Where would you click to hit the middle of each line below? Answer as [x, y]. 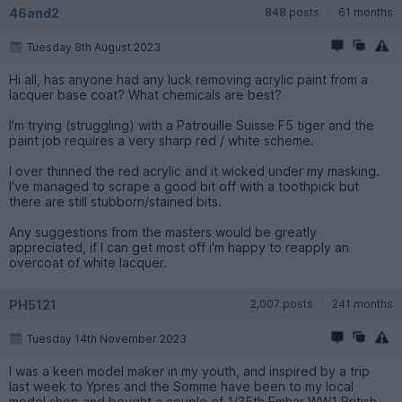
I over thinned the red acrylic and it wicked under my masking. [194, 170]
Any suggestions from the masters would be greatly [163, 232]
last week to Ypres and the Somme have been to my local [181, 386]
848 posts [292, 12]
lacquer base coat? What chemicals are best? [145, 94]
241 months [363, 303]
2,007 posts [282, 303]
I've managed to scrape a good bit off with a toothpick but [184, 186]
